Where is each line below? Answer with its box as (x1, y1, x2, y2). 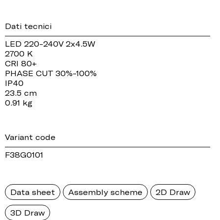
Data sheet (10, 187, 55, 196)
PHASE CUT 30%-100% (5, 68, 97, 78)
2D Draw (156, 187, 190, 196)
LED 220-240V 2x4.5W (5, 39, 95, 48)
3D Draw (10, 208, 45, 217)
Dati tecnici (5, 21, 52, 30)
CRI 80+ (5, 58, 37, 68)
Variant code (5, 132, 55, 141)
